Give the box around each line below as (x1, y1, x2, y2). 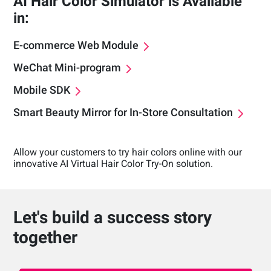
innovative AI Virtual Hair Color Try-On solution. (13, 157, 214, 169)
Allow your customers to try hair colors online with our (13, 146, 243, 158)
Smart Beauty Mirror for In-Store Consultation (13, 105, 233, 119)
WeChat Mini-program (13, 60, 122, 74)
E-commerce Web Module (13, 38, 139, 51)
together (13, 227, 78, 247)
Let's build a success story (13, 207, 212, 227)
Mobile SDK (13, 83, 71, 96)
